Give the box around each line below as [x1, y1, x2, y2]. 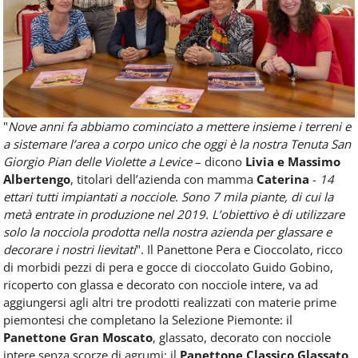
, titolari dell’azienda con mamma [70, 170, 257, 187]
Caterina [257, 170, 309, 187]
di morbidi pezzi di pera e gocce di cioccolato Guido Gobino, [3, 258, 333, 275]
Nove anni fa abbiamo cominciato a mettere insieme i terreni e [8, 117, 351, 134]
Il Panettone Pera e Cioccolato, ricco [147, 241, 343, 257]
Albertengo [3, 170, 70, 187]
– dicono [192, 153, 245, 169]
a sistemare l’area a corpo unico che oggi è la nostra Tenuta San [3, 135, 351, 152]
